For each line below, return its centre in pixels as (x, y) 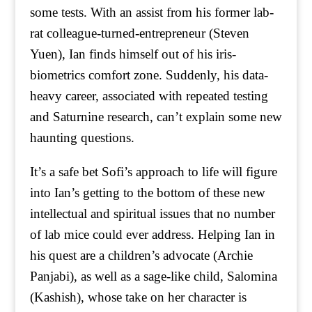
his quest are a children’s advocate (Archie (141, 255)
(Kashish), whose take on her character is (138, 297)
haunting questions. (82, 138)
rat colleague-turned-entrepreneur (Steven (139, 33)
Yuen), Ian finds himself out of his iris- (133, 54)
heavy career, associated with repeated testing (149, 96)
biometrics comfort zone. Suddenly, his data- (149, 75)
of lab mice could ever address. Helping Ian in (152, 234)
